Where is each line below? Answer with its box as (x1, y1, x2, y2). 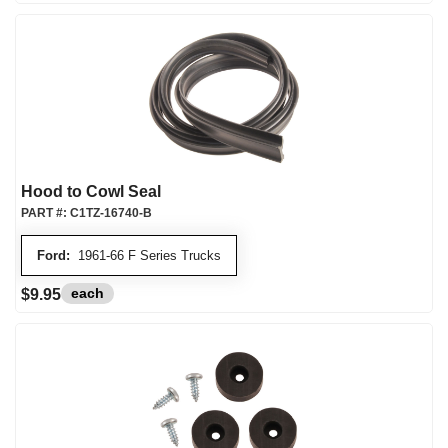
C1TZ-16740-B (70, 206, 152, 220)
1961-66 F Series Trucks (70, 248, 221, 263)
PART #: (21, 206, 70, 220)
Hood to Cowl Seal (21, 183, 161, 200)
